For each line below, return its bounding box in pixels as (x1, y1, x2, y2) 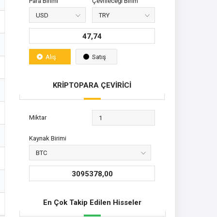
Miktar (29, 114, 46, 121)
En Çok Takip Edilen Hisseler (43, 198, 141, 207)
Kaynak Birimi (29, 135, 66, 142)
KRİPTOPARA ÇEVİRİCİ (53, 81, 131, 90)
